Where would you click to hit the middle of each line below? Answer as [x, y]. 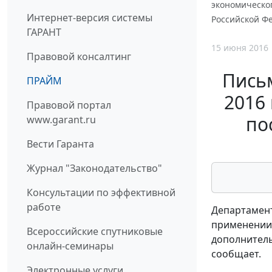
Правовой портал [69, 105]
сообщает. [236, 253]
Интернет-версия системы [90, 17]
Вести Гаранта [60, 144]
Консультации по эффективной [101, 192]
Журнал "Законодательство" [94, 168]
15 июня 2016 [240, 48]
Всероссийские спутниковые [95, 231]
